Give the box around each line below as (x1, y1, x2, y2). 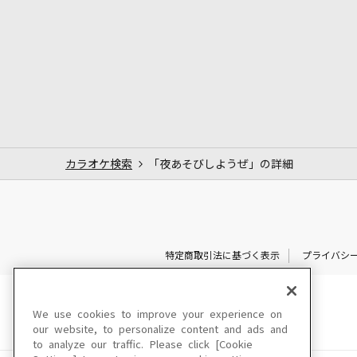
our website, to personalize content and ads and (33, 324, 288, 335)
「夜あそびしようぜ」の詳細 (148, 158, 293, 170)
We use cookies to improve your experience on (33, 309, 282, 320)
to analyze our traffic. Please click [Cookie (33, 339, 253, 350)
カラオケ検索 (65, 158, 132, 170)
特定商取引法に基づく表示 (164, 250, 280, 261)
